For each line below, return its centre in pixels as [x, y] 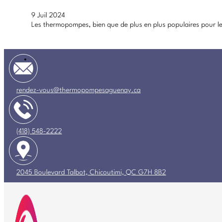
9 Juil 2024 [48, 15]
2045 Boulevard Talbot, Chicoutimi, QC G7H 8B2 [91, 172]
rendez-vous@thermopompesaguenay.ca [79, 90]
